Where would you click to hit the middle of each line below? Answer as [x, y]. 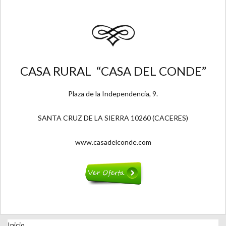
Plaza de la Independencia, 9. [113, 94]
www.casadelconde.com [113, 142]
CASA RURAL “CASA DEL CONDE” [113, 71]
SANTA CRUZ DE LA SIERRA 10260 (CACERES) [113, 118]
